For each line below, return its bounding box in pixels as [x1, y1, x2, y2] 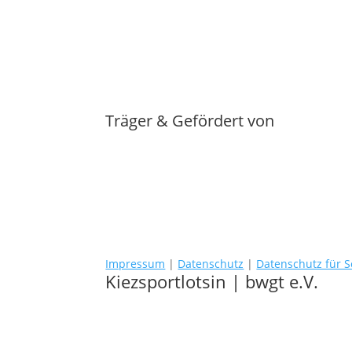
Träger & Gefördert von [105, 109, 275, 131]
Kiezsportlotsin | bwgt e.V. [105, 269, 319, 293]
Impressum [105, 255, 166, 271]
